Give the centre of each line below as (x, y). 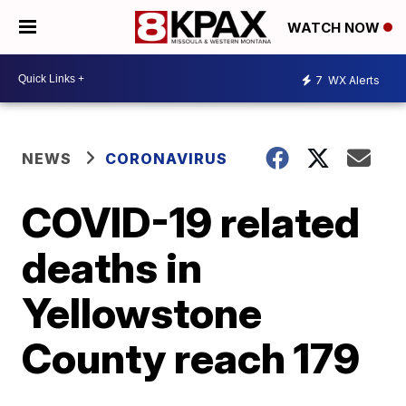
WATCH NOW (335, 28)
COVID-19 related (191, 222)
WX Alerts (353, 80)
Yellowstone (142, 313)
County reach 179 (191, 358)
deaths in (112, 267)
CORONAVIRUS (167, 159)
